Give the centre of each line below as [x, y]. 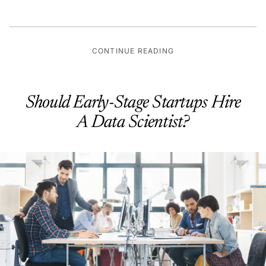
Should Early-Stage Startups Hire [133, 99]
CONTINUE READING [133, 47]
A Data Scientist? [133, 119]
